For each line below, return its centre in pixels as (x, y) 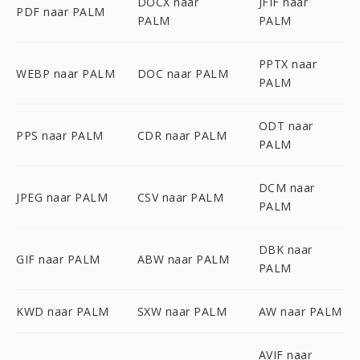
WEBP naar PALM (65, 73)
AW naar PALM (300, 311)
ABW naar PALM (183, 259)
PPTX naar (288, 64)
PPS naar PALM (60, 135)
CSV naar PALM (180, 197)
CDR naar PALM (182, 135)
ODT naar (286, 126)
